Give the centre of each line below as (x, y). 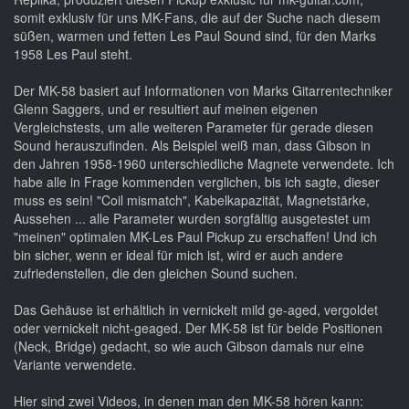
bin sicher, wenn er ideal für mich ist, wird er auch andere (178, 254)
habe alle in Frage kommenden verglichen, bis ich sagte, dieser (197, 181)
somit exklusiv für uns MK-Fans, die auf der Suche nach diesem (197, 17)
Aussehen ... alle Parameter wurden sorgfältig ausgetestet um (192, 218)
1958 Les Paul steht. (73, 53)
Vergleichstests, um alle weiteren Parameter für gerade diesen (194, 126)
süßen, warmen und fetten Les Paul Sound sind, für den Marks (195, 35)
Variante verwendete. (75, 364)
